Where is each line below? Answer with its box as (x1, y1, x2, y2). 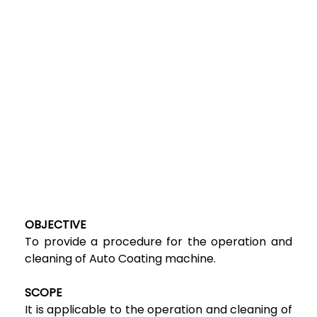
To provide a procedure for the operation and (25, 233, 292, 250)
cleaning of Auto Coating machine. (25, 250, 216, 267)
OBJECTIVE (25, 216, 86, 233)
